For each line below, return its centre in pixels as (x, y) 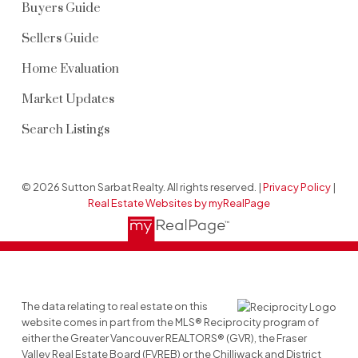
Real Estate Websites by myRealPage (179, 203)
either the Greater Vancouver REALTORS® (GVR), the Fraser (164, 338)
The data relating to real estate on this (114, 306)
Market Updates (68, 99)
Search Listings (65, 130)
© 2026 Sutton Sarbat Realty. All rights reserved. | (143, 187)
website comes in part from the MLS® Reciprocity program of (170, 322)
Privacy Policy (297, 187)
